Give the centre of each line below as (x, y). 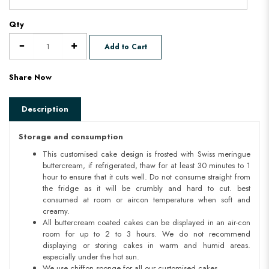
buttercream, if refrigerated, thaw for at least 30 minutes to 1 (147, 166)
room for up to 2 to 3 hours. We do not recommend (147, 234)
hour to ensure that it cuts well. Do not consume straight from (147, 177)
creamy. (56, 211)
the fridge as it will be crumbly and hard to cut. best (147, 189)
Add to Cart (125, 47)
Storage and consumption (71, 137)
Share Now (30, 77)
